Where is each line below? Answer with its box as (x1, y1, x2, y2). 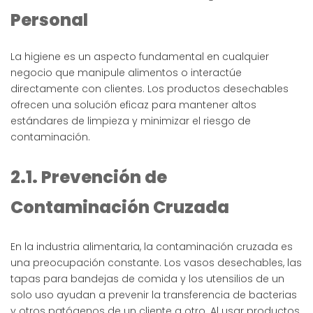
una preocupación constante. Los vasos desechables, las (10, 256, 302, 270)
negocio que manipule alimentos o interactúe (10, 66, 242, 80)
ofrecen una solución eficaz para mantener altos (10, 98, 256, 112)
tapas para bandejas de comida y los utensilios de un (10, 272, 284, 286)
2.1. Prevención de (10, 166, 167, 189)
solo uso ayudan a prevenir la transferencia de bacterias (10, 288, 297, 303)
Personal (10, 8, 88, 32)
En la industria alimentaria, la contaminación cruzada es (10, 240, 293, 254)
